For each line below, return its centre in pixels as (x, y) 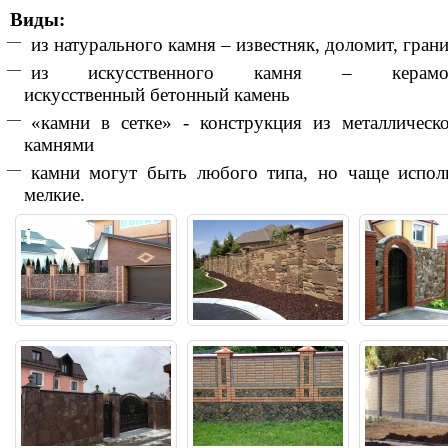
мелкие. (54, 194)
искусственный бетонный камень (157, 94)
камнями (59, 144)
